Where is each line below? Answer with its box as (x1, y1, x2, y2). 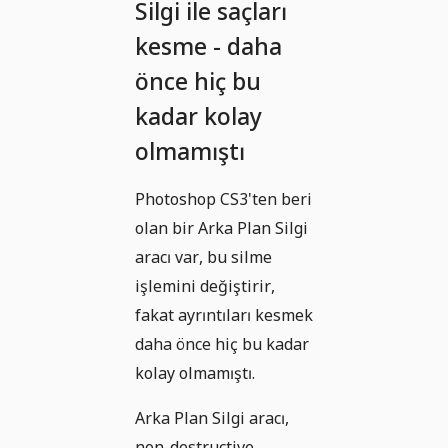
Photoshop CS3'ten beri (135, 188, 312, 211)
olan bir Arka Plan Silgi (135, 217, 308, 240)
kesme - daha (135, 30, 282, 63)
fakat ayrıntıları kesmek (135, 304, 313, 327)
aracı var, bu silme (135, 246, 272, 269)
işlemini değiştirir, (135, 275, 275, 298)
